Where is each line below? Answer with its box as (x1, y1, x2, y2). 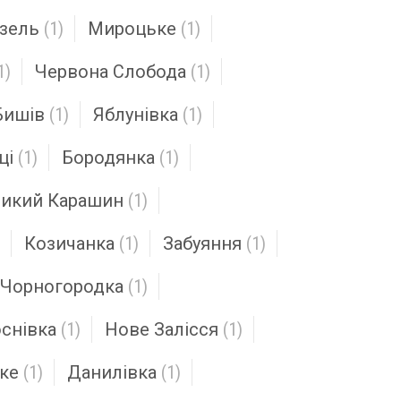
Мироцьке (88, 18, 176, 39)
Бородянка (62, 147, 155, 168)
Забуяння (163, 233, 242, 254)
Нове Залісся (105, 319, 218, 340)
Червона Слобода (35, 61, 186, 82)
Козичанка (24, 233, 115, 254)
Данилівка (67, 362, 157, 383)
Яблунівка (93, 104, 178, 125)
